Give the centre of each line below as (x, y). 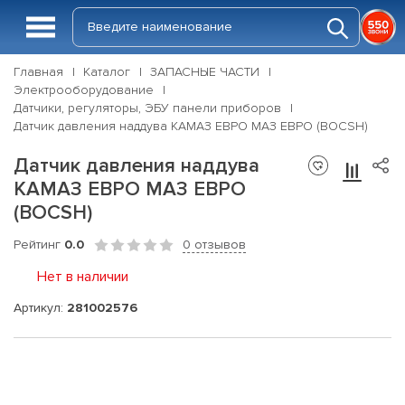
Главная (38, 72)
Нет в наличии (83, 277)
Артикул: (40, 307)
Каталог (107, 72)
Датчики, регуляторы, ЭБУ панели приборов (147, 108)
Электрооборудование (84, 90)
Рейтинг (39, 245)
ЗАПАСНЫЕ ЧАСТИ (205, 72)
